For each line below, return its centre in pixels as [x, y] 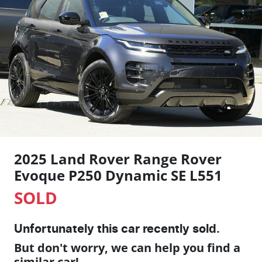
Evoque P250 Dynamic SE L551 [118, 175]
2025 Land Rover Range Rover [118, 158]
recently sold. [180, 229]
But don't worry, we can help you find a [127, 247]
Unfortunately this [68, 229]
